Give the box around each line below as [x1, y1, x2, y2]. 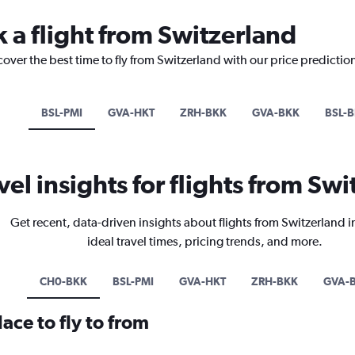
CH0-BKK [39, 274, 87, 288]
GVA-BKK [252, 105, 300, 119]
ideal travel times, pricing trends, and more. [87, 233, 323, 249]
